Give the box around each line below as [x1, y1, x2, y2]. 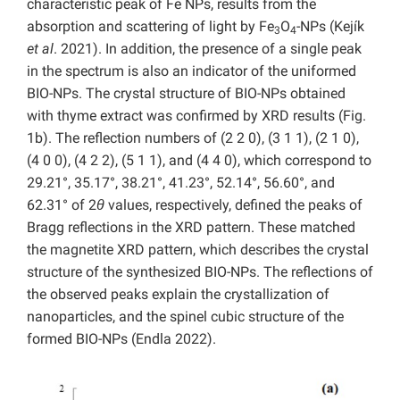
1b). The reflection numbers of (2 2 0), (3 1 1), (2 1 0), [27, 129, 359, 147]
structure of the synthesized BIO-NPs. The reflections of [27, 263, 373, 281]
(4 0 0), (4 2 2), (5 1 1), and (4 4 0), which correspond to [27, 152, 371, 170]
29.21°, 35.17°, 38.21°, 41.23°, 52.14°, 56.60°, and [27, 174, 335, 192]
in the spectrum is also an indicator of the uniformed [27, 62, 356, 80]
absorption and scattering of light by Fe [27, 18, 274, 36]
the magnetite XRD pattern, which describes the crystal [27, 241, 369, 259]
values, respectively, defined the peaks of [104, 196, 362, 214]
